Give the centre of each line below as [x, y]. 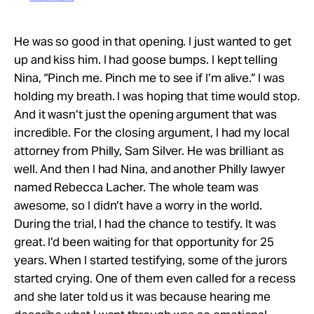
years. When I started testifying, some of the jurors [151, 260]
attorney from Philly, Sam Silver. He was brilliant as [149, 150]
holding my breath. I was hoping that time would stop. [157, 96]
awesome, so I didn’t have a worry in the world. [138, 205]
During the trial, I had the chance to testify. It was [145, 223]
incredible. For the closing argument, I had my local [152, 132]
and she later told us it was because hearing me [143, 296]
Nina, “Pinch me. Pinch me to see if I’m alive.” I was [149, 77]
